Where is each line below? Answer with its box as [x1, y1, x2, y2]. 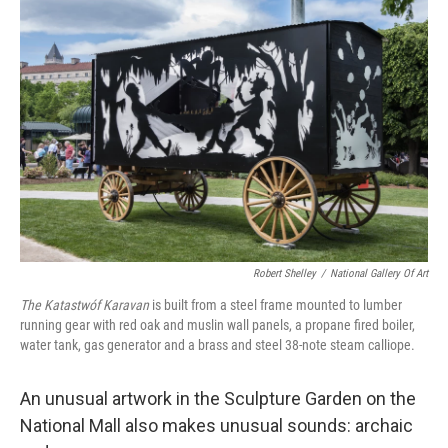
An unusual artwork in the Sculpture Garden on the [20, 388, 416, 409]
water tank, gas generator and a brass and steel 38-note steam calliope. [20, 337, 415, 353]
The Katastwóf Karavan [20, 297, 149, 313]
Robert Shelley [253, 267, 316, 280]
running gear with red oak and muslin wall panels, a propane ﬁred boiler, [20, 317, 415, 333]
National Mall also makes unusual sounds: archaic [20, 415, 413, 436]
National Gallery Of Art [330, 267, 428, 280]
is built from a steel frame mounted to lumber [149, 297, 402, 313]
